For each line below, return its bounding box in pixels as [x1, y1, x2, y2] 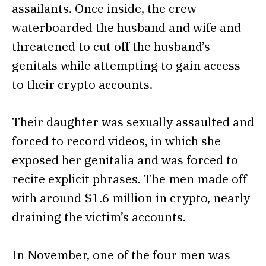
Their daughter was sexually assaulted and [12, 114, 254, 131]
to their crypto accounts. [12, 76, 156, 93]
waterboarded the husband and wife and [12, 19, 241, 36]
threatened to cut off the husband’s [12, 38, 210, 55]
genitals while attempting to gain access [12, 57, 240, 74]
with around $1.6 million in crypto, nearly [12, 190, 250, 207]
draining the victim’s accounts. [12, 209, 189, 226]
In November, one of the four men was [12, 246, 230, 263]
